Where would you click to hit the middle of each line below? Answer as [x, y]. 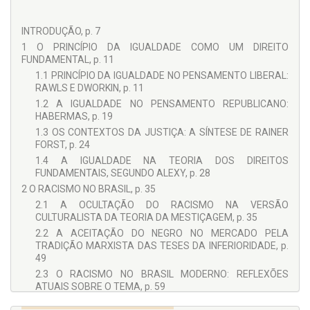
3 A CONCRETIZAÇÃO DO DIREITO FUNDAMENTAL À [155, 303]
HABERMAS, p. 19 [74, 117]
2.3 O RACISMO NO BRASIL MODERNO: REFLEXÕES [162, 274]
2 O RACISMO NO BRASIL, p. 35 [89, 189]
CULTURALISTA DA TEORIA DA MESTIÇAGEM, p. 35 [146, 218]
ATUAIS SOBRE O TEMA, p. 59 [100, 287]
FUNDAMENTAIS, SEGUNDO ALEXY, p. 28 [123, 173]
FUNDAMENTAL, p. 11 [68, 60]
